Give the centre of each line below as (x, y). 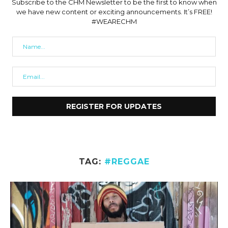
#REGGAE (127, 162)
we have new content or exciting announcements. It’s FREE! (114, 12)
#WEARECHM (114, 22)
